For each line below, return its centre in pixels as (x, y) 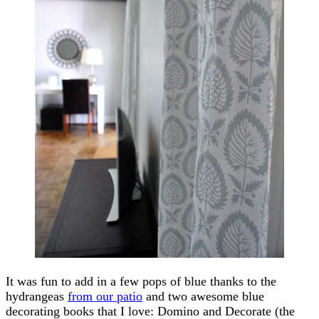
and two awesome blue (203, 296)
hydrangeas (37, 296)
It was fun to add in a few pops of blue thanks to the (141, 281)
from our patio (105, 296)
